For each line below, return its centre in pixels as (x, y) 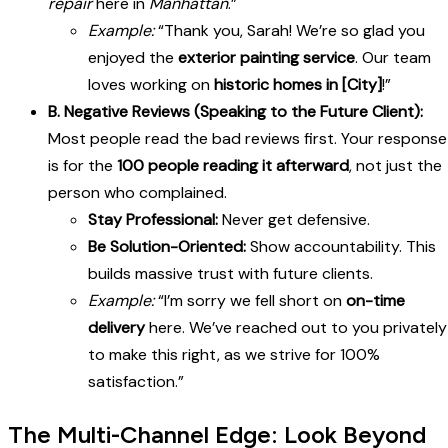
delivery (116, 328)
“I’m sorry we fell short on (250, 301)
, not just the (395, 166)
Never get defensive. (294, 220)
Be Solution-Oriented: (167, 247)
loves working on (151, 85)
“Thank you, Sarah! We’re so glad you (289, 31)
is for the (82, 166)
